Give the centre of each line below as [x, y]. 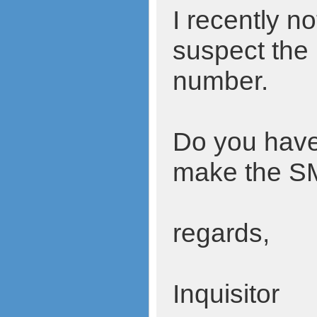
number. [220, 80]
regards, [221, 232]
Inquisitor [226, 293]
